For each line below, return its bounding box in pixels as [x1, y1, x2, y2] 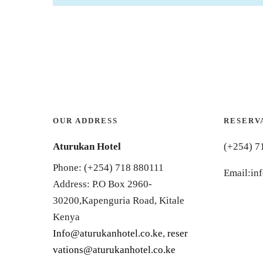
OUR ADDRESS [53, 116, 118, 125]
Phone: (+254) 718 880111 [53, 162, 164, 173]
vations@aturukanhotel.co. [53, 244, 166, 255]
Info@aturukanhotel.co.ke [53, 228, 163, 239]
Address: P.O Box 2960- [53, 178, 152, 190]
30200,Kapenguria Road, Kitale [53, 195, 184, 206]
